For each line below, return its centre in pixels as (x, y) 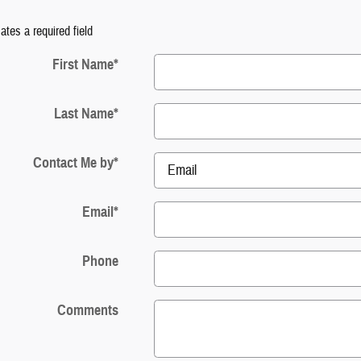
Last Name (83, 114)
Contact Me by (73, 163)
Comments (87, 311)
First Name (83, 65)
